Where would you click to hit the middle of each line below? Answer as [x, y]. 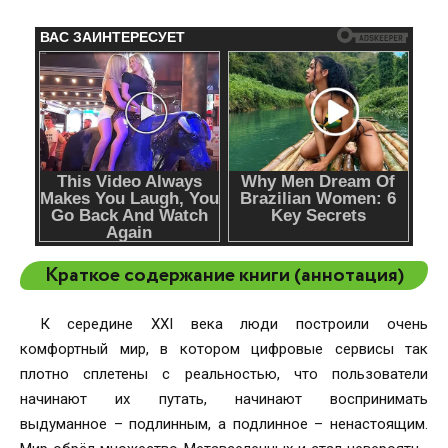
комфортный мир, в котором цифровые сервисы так [224, 349]
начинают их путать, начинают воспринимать [224, 399]
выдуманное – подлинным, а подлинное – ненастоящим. [224, 424]
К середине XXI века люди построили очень [233, 324]
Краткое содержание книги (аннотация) [224, 276]
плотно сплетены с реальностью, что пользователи [224, 374]
